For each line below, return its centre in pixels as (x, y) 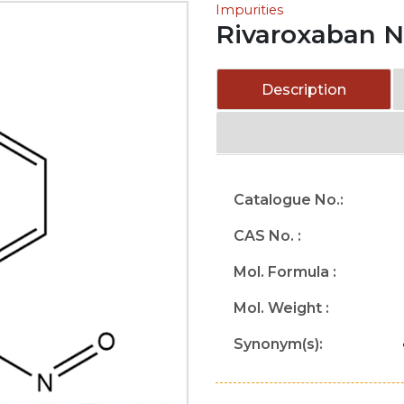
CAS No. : (267, 236)
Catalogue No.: (289, 200)
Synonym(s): (278, 344)
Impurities (249, 10)
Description (304, 90)
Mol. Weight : (281, 308)
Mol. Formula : (285, 272)
